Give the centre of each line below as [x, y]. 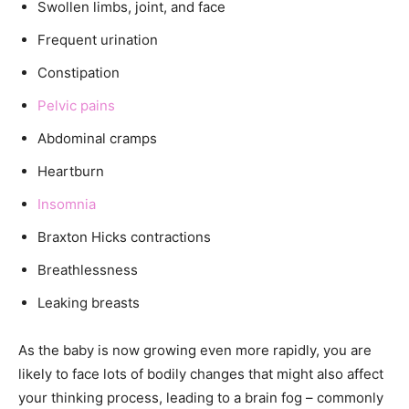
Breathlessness [88, 269]
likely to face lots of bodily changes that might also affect [201, 373]
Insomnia [67, 204]
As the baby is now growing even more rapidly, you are [195, 350]
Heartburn [71, 171]
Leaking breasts [89, 302]
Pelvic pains [76, 105]
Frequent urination [98, 39]
